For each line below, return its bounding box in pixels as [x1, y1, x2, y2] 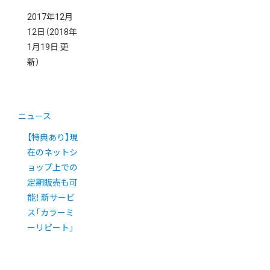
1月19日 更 [27, 42, 69, 52]
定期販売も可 [27, 178, 78, 188]
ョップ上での [27, 163, 78, 173]
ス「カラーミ [27, 208, 74, 218]
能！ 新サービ [27, 193, 75, 203]
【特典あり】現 [27, 133, 78, 143]
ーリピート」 [27, 223, 74, 233]
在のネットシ [27, 148, 78, 158]
